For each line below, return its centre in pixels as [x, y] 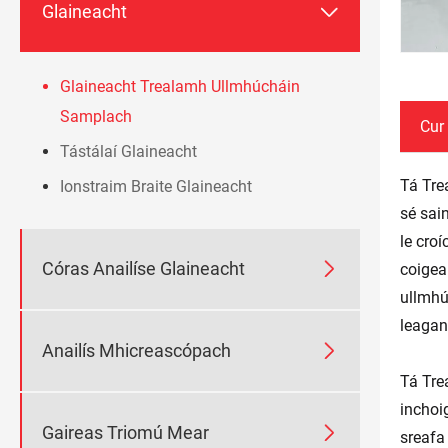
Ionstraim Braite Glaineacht [156, 186]
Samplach [96, 116]
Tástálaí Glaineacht [128, 151]
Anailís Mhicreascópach [136, 351]
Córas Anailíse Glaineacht [143, 269]
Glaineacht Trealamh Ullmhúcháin [180, 86]
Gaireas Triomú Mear [125, 433]
